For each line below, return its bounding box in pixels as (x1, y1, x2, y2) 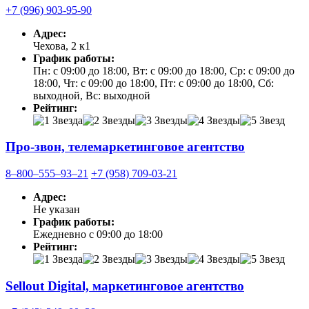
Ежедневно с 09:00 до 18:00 (33, 228, 163, 240)
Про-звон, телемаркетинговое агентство (6, 139, 245, 154)
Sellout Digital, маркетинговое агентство (6, 278, 244, 293)
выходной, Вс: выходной (33, 89, 150, 101)
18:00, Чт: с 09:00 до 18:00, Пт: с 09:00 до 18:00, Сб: (33, 77, 274, 89)
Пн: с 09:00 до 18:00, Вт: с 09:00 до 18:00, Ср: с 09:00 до (33, 64, 295, 77)
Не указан (33, 203, 80, 215)
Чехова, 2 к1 (33, 39, 90, 52)
